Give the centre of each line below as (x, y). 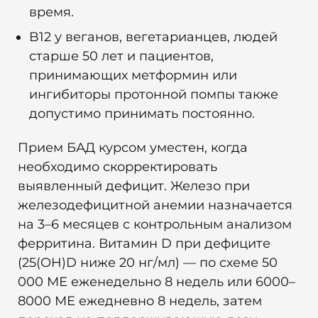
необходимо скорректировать (117, 167)
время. (51, 12)
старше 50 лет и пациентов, (121, 56)
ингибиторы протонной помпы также (154, 94)
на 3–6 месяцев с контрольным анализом (155, 225)
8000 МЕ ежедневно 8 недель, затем (140, 301)
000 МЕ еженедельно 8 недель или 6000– (157, 282)
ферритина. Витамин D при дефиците (144, 244)
